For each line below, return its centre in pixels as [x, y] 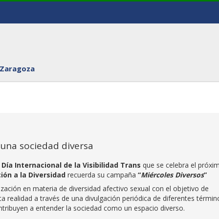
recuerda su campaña [102, 175]
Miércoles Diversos [172, 175]
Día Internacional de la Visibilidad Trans [72, 165]
